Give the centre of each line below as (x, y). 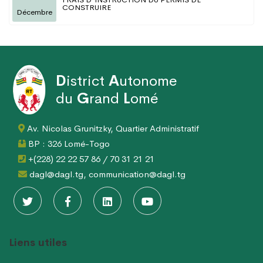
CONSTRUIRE (87, 8)
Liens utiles (38, 243)
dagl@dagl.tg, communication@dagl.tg (106, 174)
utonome (148, 81)
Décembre (34, 12)
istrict (87, 81)
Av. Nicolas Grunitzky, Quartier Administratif (112, 129)
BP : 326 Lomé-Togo (68, 144)
